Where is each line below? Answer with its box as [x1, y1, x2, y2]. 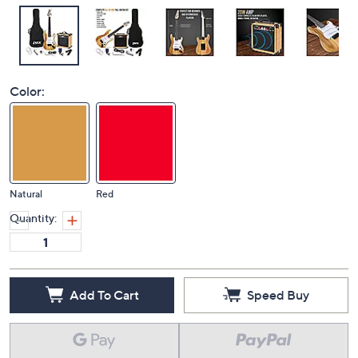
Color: [10, 83, 45, 99]
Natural [10, 188, 42, 200]
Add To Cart [69, 286, 139, 303]
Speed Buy [247, 286, 309, 303]
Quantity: [10, 211, 57, 225]
